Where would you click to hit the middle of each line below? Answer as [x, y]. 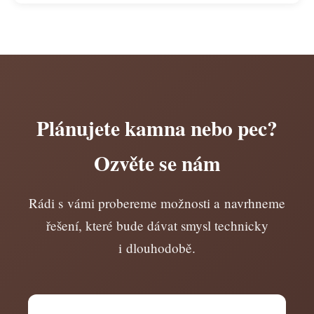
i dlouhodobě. [157, 248]
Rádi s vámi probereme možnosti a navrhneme [157, 203]
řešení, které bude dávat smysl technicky [157, 225]
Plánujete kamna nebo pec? [157, 128]
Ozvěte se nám [157, 163]
